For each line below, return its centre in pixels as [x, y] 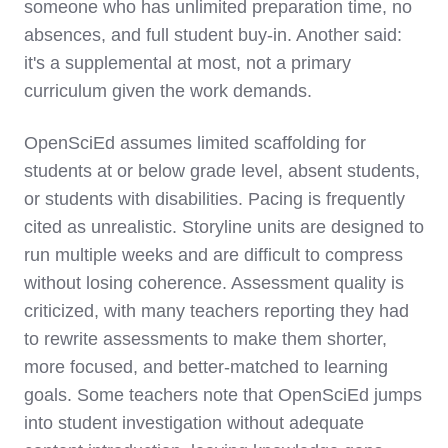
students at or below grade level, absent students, [222, 171]
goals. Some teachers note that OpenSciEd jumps [223, 395]
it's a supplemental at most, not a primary [187, 63]
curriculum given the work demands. [168, 91]
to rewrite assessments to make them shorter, [205, 339]
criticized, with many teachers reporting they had [216, 311]
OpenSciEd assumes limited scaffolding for [195, 143]
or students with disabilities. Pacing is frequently [214, 199]
